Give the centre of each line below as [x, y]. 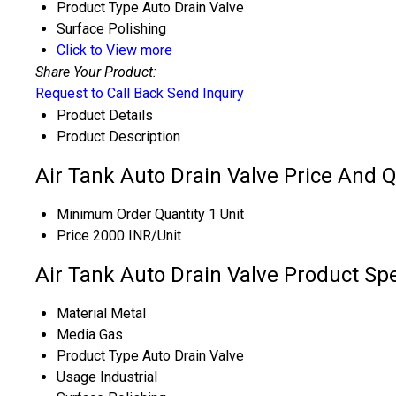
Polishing [137, 29]
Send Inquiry [206, 94]
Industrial [129, 377]
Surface [80, 29]
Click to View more [114, 50]
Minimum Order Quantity [131, 215]
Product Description [118, 137]
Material [82, 314]
